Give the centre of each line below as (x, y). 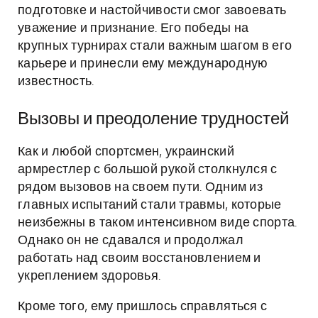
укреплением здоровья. (89, 276)
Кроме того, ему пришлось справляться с (143, 307)
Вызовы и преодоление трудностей (153, 119)
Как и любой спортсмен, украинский (126, 152)
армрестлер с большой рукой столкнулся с (148, 170)
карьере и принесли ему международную (143, 64)
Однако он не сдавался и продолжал (131, 241)
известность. (56, 82)
